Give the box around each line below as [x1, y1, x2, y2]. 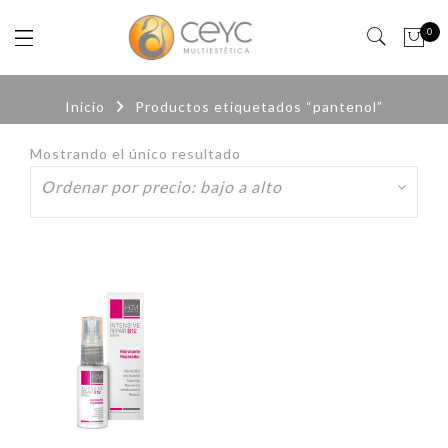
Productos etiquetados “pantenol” [135, 98, 383, 116]
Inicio [65, 98, 105, 116]
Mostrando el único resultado [30, 145, 241, 163]
